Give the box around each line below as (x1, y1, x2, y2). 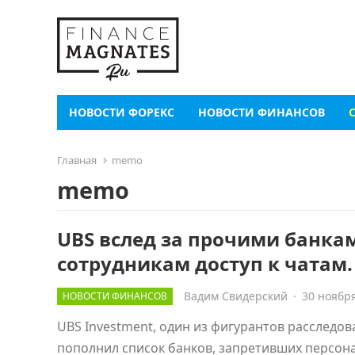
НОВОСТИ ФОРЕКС (69, 105, 174, 120)
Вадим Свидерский (184, 288, 288, 303)
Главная (57, 153, 97, 167)
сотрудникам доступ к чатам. (57, 250, 353, 277)
